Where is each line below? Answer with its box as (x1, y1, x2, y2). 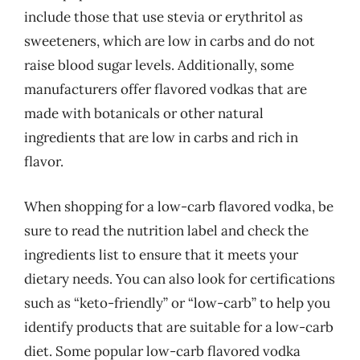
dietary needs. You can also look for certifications (24, 269, 335, 288)
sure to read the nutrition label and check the (24, 221, 309, 239)
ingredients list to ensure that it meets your (24, 245, 298, 264)
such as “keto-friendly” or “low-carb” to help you (24, 293, 330, 312)
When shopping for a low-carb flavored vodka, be (24, 197, 333, 215)
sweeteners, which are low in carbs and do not (24, 32, 315, 50)
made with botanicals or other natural (24, 104, 264, 122)
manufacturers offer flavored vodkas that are (24, 80, 307, 98)
